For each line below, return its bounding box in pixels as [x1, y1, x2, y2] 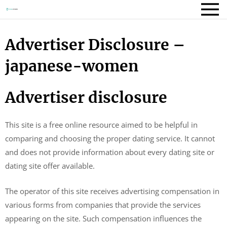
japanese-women [5, 56, 138, 75]
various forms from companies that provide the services [5, 199, 201, 210]
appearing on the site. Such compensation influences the [5, 213, 202, 223]
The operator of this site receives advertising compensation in [5, 185, 219, 196]
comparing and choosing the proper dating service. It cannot [5, 133, 215, 143]
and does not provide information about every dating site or [5, 147, 214, 157]
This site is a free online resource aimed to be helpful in [5, 120, 198, 130]
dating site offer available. [5, 161, 95, 171]
